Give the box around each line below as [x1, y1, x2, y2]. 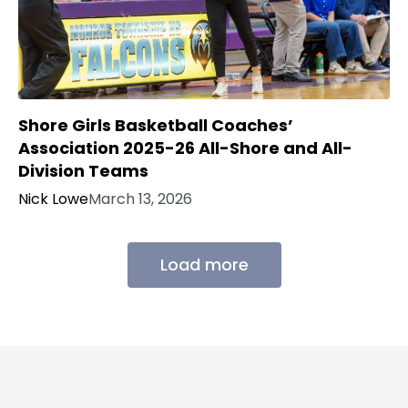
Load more [159, 252, 249, 276]
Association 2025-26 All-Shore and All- [18, 136, 352, 159]
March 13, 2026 [88, 188, 192, 209]
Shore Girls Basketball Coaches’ [18, 113, 293, 137]
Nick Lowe [18, 188, 88, 209]
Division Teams [18, 158, 148, 182]
